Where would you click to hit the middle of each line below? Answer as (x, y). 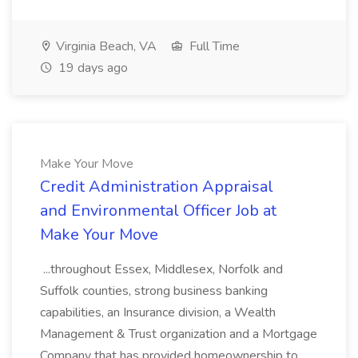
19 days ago (91, 68)
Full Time (213, 46)
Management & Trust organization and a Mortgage (179, 334)
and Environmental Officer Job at (158, 211)
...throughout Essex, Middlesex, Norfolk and (161, 269)
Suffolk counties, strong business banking (154, 291)
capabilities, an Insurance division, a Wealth (158, 312)
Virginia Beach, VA (105, 46)
